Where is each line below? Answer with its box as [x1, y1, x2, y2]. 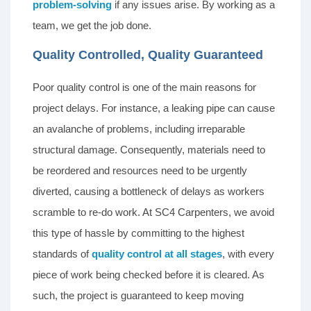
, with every [222, 248, 274, 260]
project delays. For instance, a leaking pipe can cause [33, 102, 275, 115]
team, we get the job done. [33, 19, 151, 32]
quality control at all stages [92, 248, 222, 260]
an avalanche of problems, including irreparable [33, 123, 245, 135]
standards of [33, 248, 92, 260]
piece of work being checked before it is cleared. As [33, 269, 264, 281]
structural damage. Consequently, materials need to [33, 144, 265, 156]
